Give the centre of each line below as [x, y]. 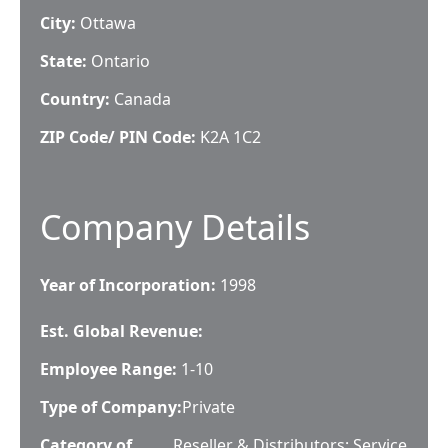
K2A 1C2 [230, 137]
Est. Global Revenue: [121, 331]
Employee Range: [108, 369]
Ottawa [108, 23]
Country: [75, 99]
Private [208, 407]
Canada [142, 99]
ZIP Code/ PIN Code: [118, 137]
